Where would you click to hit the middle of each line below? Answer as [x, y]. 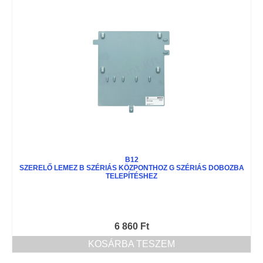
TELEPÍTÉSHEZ [131, 176]
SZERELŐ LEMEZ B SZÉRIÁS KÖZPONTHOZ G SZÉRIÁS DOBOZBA [131, 168]
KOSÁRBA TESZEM [131, 244]
